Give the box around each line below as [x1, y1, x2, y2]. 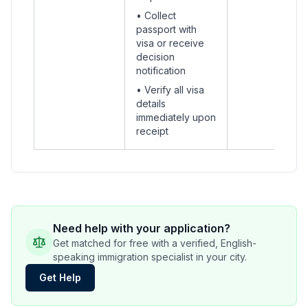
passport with [136, 23, 197, 35]
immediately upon [136, 111, 216, 123]
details [136, 98, 166, 109]
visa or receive [136, 37, 204, 49]
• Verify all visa [136, 84, 204, 96]
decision [136, 51, 175, 63]
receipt [136, 125, 168, 137]
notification [136, 65, 186, 76]
